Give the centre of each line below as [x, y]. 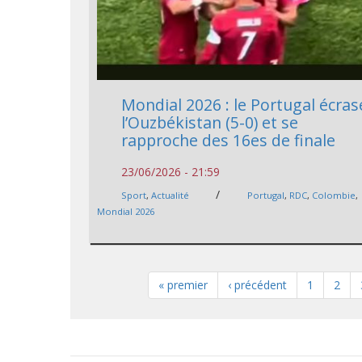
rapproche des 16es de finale [229, 140]
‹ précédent [257, 284]
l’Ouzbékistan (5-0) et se [210, 122]
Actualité [170, 195]
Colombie [334, 195]
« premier [183, 284]
